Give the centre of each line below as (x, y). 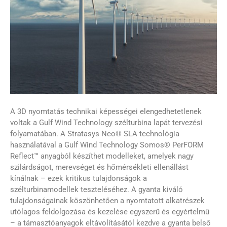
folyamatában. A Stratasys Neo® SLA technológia (95, 134)
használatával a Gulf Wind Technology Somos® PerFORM (107, 145)
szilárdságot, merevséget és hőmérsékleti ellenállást (99, 167)
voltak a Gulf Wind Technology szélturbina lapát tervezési (106, 122)
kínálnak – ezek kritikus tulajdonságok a (79, 178)
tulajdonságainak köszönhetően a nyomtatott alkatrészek (107, 200)
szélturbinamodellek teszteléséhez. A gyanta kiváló (97, 189)
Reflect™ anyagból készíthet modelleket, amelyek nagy (102, 156)
